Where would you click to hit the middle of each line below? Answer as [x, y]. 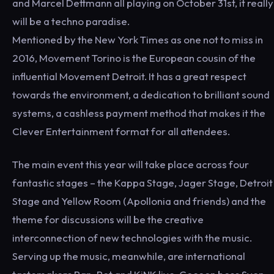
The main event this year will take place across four [131, 164]
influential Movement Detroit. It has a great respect [129, 76]
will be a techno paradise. [71, 21]
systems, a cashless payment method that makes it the [139, 113]
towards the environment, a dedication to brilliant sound [141, 94]
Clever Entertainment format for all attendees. [121, 131]
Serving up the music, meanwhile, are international [129, 256]
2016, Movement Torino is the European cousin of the [134, 57]
